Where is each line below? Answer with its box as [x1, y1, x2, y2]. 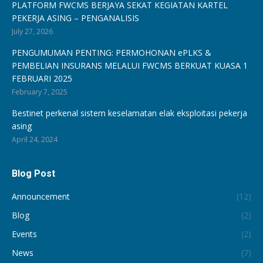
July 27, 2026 [12, 26, 53, 37]
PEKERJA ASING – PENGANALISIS [12, 12, 139, 24]
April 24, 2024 [12, 134, 58, 145]
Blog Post [12, 168, 55, 180]
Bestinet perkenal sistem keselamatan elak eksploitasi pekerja [12, 107, 247, 119]
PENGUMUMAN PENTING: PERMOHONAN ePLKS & [12, 47, 211, 59]
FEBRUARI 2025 [12, 73, 72, 85]
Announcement [12, 191, 70, 203]
